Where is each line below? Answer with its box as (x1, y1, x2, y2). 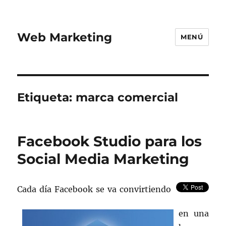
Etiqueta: (17, 90, 76, 104)
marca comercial (76, 90, 179, 104)
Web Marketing (17, 30, 112, 44)
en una (179, 208, 209, 218)
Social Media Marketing (17, 150, 190, 167)
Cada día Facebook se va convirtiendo (17, 184, 171, 194)
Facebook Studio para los (17, 133, 202, 150)
